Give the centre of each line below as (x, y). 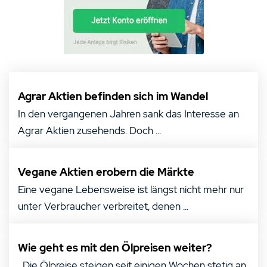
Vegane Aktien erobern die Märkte (106, 172)
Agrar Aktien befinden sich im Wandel (113, 96)
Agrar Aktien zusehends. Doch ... (89, 131)
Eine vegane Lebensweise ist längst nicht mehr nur (131, 190)
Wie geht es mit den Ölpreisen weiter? (115, 248)
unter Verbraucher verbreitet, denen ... (103, 206)
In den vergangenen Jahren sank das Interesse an (128, 114)
